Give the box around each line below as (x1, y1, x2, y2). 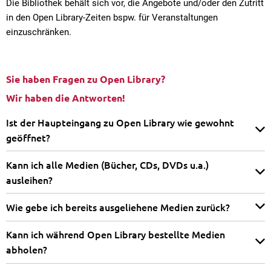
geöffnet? (6, 130, 50, 144)
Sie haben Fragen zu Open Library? (6, 73, 168, 85)
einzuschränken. (6, 27, 71, 38)
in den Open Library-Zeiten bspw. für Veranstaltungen (6, 12, 218, 23)
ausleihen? (6, 172, 53, 186)
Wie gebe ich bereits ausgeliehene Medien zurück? (6, 200, 230, 214)
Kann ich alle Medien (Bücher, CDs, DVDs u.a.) (6, 157, 209, 171)
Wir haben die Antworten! (6, 91, 125, 104)
